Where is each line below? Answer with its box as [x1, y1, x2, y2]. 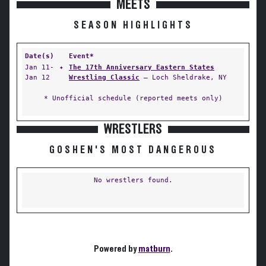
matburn [138, 244, 170, 254]
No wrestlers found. [93, 176, 173, 184]
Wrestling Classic [69, 73, 140, 81]
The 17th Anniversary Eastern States [69, 63, 214, 71]
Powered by [93, 244, 138, 254]
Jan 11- [25, 63, 54, 71]
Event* [69, 52, 94, 60]
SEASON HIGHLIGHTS [73, 20, 193, 31]
